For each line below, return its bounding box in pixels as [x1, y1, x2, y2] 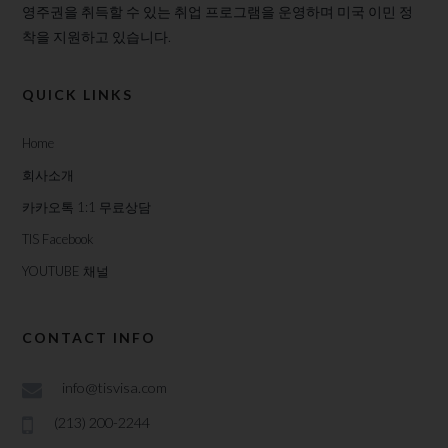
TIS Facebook [22, 231, 95, 248]
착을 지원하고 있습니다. [22, 28, 172, 46]
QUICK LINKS [22, 86, 134, 104]
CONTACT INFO [22, 329, 157, 347]
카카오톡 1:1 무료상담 [22, 199, 152, 216]
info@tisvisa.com [62, 379, 168, 397]
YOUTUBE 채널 [22, 263, 110, 280]
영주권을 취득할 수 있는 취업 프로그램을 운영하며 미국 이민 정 [22, 3, 414, 21]
